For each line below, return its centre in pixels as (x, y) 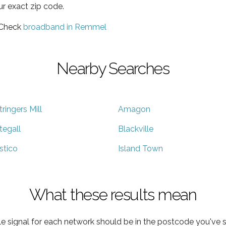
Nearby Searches (113, 68)
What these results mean (113, 194)
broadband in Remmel (65, 27)
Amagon (134, 109)
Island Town (140, 148)
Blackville (136, 129)
